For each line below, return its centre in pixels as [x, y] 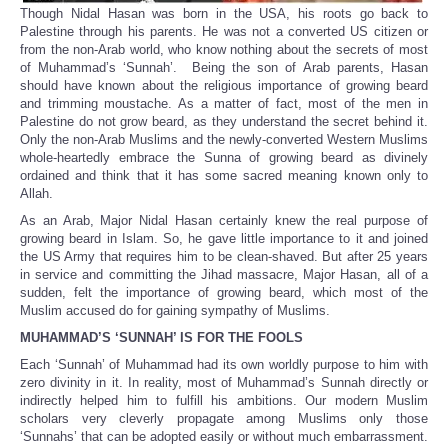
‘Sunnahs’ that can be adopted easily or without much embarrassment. [224, 437]
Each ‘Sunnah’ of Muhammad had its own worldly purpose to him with [224, 365]
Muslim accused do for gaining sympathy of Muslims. [175, 311]
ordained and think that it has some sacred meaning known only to [224, 176]
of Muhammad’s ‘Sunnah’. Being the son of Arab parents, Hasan [224, 68]
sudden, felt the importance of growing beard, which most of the [224, 293]
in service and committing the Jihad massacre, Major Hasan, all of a [224, 275]
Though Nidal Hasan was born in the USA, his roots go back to [224, 14]
